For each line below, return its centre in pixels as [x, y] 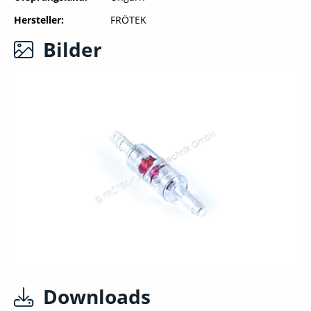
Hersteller [37, 20]
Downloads [97, 296]
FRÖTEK [128, 20]
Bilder [73, 49]
